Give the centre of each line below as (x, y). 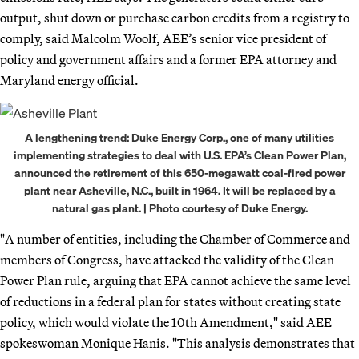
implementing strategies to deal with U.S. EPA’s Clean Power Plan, (179, 155)
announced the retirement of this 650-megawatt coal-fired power (179, 173)
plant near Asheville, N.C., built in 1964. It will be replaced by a (179, 191)
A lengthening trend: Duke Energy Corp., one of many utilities (179, 138)
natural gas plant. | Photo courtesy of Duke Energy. (179, 208)
